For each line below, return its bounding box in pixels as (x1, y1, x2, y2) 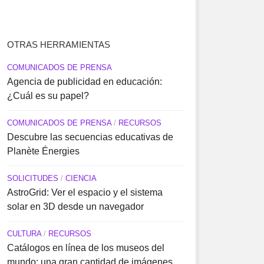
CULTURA (6, 229, 41, 238)
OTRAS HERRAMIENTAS (6, 39, 110, 49)
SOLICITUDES (6, 174, 58, 183)
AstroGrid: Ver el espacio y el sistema (6, 187, 163, 197)
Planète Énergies (6, 146, 80, 156)
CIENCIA (65, 174, 97, 183)
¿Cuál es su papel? (6, 91, 89, 101)
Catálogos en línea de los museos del (6, 243, 164, 253)
